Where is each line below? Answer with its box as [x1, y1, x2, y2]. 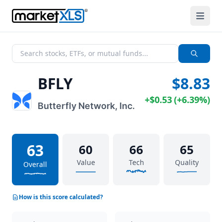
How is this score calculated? [19, 193, 103, 201]
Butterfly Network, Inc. [38, 101, 135, 111]
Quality [175, 158, 199, 167]
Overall [23, 160, 47, 169]
